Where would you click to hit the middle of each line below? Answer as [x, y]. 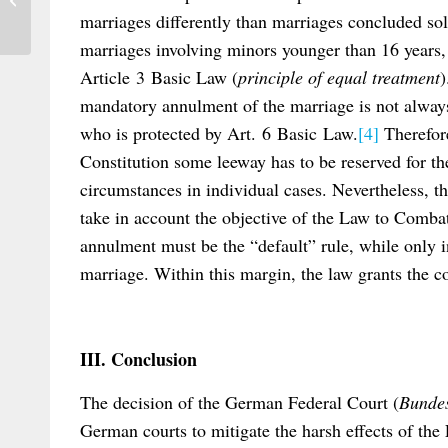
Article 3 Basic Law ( [159, 76]
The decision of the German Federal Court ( [239, 402]
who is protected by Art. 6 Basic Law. [219, 132]
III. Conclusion [138, 359]
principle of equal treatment [339, 76]
